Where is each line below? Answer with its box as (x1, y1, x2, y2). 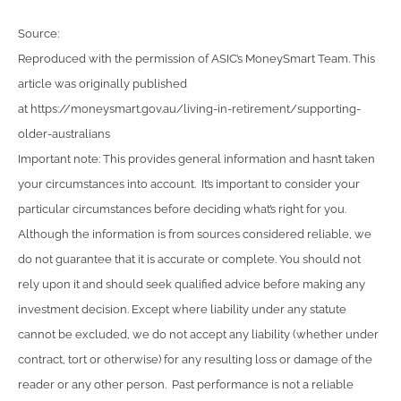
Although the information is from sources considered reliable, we (18, 226, 371, 241)
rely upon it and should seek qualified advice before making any (18, 277, 365, 291)
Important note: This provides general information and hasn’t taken (18, 151, 375, 166)
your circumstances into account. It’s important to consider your (18, 176, 360, 191)
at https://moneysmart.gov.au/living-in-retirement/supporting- (18, 101, 361, 115)
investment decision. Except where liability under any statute (18, 302, 346, 316)
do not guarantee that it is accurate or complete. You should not (18, 252, 361, 266)
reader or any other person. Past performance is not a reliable (18, 377, 354, 391)
